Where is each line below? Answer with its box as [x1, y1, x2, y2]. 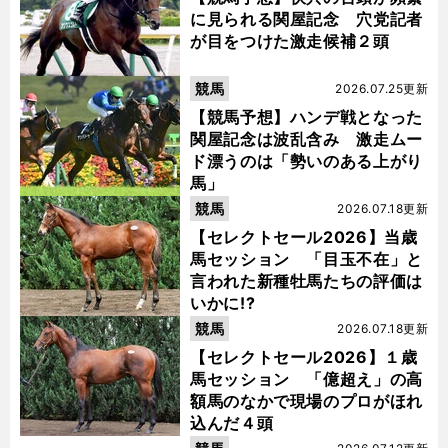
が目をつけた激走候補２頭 [190, 31, 390, 52]
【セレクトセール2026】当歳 [190, 227, 418, 248]
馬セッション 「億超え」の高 [190, 369, 423, 390]
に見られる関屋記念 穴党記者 [190, 9, 423, 30]
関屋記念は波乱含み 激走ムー [190, 129, 423, 150]
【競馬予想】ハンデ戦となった [190, 107, 423, 128]
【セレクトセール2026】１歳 [190, 347, 418, 368]
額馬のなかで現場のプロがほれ [190, 391, 423, 412]
